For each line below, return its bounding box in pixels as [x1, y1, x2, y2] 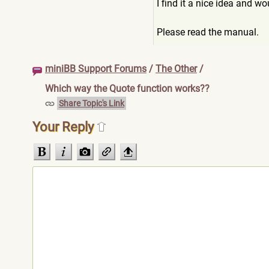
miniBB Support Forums [45, 63, 147, 74]
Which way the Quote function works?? [45, 83, 210, 94]
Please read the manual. [157, 26, 259, 38]
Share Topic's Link [59, 98, 124, 108]
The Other [156, 63, 197, 74]
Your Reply [32, 119, 97, 134]
